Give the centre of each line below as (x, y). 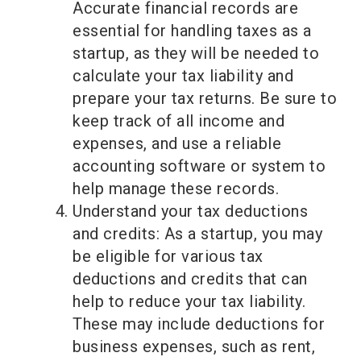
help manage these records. (176, 189)
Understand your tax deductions (190, 212)
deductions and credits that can (190, 279)
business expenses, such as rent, (194, 347)
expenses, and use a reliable (177, 144)
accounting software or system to (199, 166)
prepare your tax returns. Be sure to (205, 99)
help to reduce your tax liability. (189, 302)
